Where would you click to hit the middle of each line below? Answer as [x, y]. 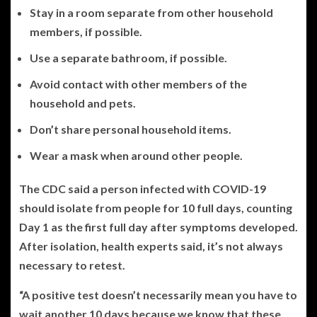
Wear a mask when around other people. [136, 155]
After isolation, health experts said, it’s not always [151, 246]
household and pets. [83, 103]
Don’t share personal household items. [131, 129]
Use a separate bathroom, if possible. [128, 57]
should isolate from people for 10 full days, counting [156, 207]
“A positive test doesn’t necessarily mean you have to [158, 294]
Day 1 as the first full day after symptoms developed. [158, 226]
